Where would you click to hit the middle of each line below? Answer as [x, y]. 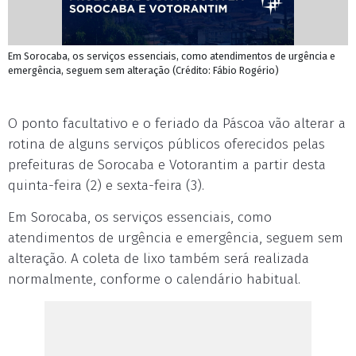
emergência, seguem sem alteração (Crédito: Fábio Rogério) [143, 70]
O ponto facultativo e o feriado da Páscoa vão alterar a [177, 124]
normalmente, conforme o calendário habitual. [154, 279]
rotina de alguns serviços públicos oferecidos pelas [166, 144]
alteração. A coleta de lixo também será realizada [159, 259]
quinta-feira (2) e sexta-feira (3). [106, 186]
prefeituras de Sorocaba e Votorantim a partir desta [167, 165]
